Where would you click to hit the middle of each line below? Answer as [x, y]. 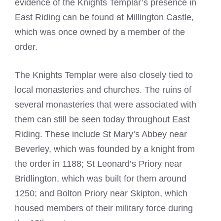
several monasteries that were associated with [106, 105]
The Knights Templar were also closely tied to [104, 75]
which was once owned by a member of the [100, 32]
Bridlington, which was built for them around [101, 179]
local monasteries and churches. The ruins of [103, 90]
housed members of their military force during [104, 208]
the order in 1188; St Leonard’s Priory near [98, 164]
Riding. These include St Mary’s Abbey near [101, 134]
